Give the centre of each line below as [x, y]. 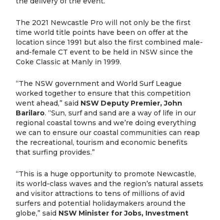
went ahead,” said [48, 103]
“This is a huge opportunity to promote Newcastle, [106, 174]
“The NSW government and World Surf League [99, 83]
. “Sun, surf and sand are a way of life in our [121, 113]
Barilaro [30, 113]
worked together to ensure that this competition [103, 93]
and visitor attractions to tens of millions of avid [100, 193]
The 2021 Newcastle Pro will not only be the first [103, 22]
